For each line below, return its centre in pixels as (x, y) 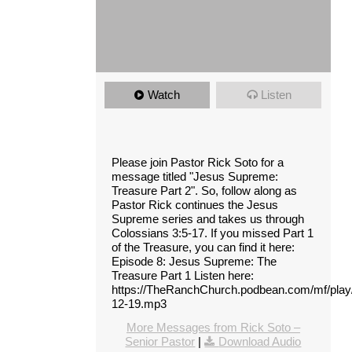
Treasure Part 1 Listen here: (182, 275)
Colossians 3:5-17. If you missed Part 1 (212, 233)
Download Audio (260, 341)
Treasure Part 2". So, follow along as (204, 190)
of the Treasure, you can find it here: (203, 247)
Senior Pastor (160, 341)
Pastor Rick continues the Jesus (194, 204)
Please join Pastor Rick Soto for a (197, 162)
